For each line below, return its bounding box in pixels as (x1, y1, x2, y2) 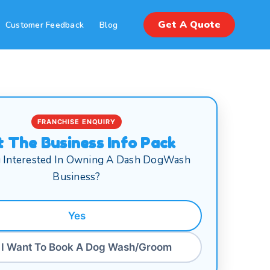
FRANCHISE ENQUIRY (37, 118, 116, 126)
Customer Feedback (5, 19, 84, 31)
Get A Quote (158, 18, 221, 31)
